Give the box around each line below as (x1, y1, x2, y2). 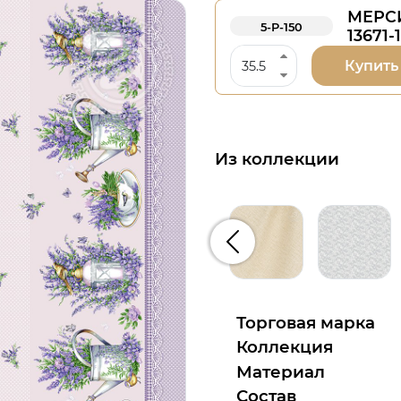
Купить (345, 56, 398, 74)
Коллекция (236, 337, 333, 358)
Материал (236, 361, 325, 382)
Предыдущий (231, 242, 333, 260)
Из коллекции (215, 148, 339, 169)
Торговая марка (236, 311, 375, 333)
